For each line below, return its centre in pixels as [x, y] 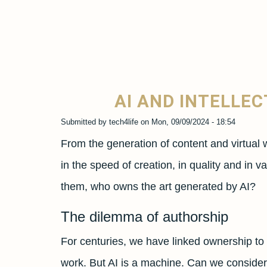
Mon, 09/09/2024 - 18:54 [193, 122]
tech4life [124, 122]
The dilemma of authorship [145, 217]
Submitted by [85, 122]
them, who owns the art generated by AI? [158, 187]
